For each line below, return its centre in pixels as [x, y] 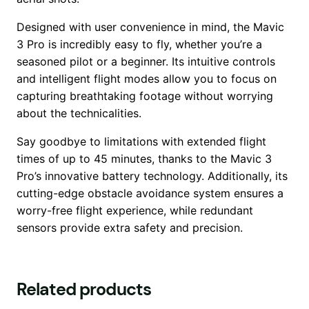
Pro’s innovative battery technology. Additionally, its [152, 176]
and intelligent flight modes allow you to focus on [147, 78]
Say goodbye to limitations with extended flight [141, 141]
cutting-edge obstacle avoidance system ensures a [150, 193]
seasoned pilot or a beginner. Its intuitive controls [146, 61]
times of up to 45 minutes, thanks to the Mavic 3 [144, 158]
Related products [84, 289]
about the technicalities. [79, 113]
